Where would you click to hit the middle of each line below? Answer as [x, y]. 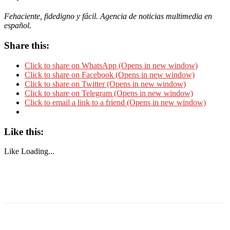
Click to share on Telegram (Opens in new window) [109, 93]
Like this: [24, 131]
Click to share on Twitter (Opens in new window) [105, 84]
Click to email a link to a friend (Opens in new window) [115, 102]
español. [19, 26]
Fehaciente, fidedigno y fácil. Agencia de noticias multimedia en [108, 16]
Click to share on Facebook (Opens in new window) [110, 74]
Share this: [27, 46]
